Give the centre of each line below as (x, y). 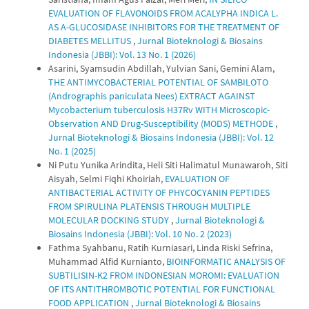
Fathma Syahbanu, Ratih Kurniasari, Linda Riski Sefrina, (160, 248)
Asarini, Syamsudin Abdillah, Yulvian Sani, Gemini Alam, (161, 68)
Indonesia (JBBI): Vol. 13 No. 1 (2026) (122, 54)
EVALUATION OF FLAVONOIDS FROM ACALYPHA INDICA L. (163, 13)
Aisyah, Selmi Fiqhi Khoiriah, (107, 179)
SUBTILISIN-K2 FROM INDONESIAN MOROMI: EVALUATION (164, 275)
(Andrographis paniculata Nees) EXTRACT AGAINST (152, 96)
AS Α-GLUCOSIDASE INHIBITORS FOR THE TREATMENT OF (164, 27)
